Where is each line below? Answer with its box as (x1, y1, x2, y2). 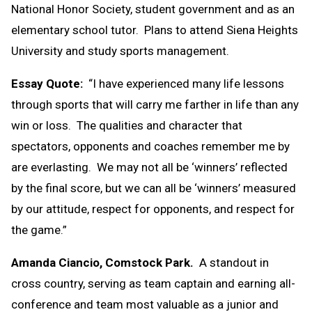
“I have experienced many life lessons (83, 76, 284, 91)
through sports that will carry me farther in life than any (11, 97, 299, 111)
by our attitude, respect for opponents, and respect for (11, 201, 295, 216)
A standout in (194, 255, 269, 270)
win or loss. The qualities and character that (11, 118, 242, 132)
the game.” (11, 222, 72, 237)
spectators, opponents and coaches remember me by (11, 139, 290, 153)
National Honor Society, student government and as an (11, 1, 295, 16)
